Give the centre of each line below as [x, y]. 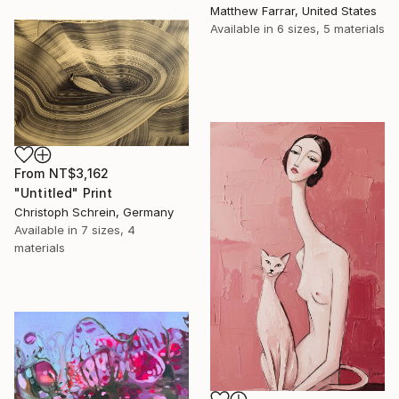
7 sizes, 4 [108, 230]
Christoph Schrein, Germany [94, 212]
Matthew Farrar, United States [293, 11]
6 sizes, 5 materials [331, 29]
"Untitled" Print [64, 193]
